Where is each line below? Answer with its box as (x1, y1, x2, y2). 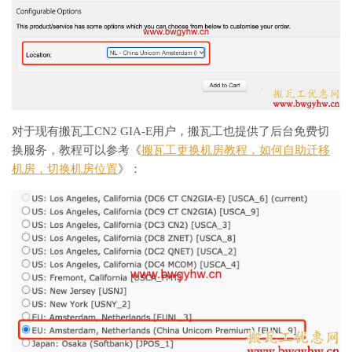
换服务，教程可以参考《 (12, 144, 141, 157)
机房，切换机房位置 (12, 163, 118, 176)
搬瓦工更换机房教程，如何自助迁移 (141, 144, 330, 157)
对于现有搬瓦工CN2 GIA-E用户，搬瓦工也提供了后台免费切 (12, 125, 329, 138)
